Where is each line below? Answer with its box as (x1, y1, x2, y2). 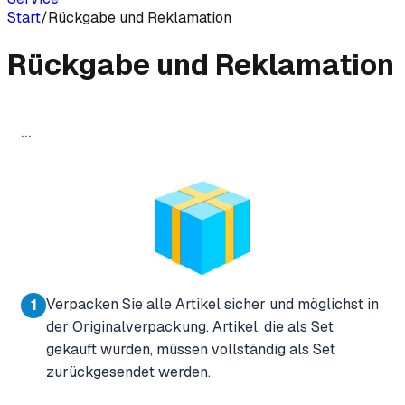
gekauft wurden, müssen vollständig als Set (46, 340, 335, 360)
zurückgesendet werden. (46, 363, 211, 382)
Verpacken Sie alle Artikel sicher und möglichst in (46, 295, 379, 315)
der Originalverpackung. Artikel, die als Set (46, 317, 334, 337)
